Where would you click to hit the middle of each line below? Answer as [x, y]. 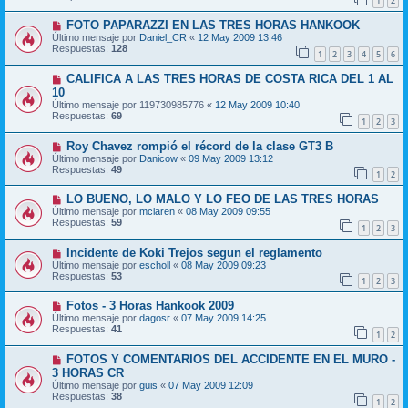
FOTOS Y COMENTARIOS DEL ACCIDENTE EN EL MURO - [230, 360]
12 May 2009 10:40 [257, 104]
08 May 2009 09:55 [228, 212]
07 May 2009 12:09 [211, 386]
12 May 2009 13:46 [240, 38]
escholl [155, 265]
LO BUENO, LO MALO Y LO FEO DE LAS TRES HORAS [222, 199]
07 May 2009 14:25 [224, 318]
